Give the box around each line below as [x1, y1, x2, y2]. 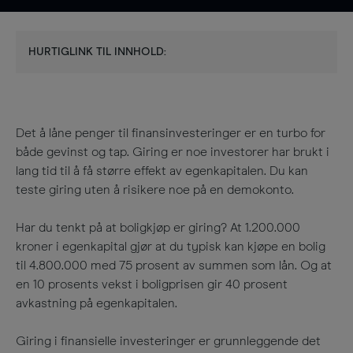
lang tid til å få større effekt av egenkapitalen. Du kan [16, 165, 308, 177]
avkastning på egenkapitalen [16, 297, 175, 310]
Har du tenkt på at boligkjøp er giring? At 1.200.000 [16, 221, 300, 234]
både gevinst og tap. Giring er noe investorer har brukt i [16, 146, 329, 158]
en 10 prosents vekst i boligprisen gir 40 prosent [16, 278, 288, 291]
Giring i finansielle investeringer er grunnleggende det [16, 335, 321, 347]
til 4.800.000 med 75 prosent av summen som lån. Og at [16, 259, 332, 272]
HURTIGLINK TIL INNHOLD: [28, 46, 166, 58]
